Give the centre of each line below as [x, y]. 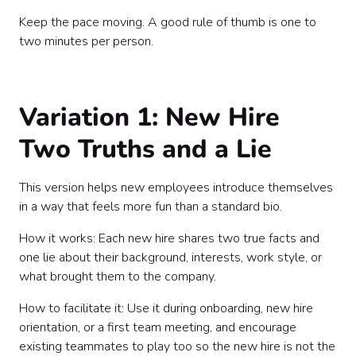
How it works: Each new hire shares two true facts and [169, 238]
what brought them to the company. [118, 277]
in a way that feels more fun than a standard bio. [151, 207]
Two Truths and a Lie [145, 149]
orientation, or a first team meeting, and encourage [158, 327]
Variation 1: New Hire [149, 117]
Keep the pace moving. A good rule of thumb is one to [168, 22]
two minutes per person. [86, 41]
